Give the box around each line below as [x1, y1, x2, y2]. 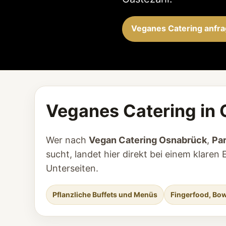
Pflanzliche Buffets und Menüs [52, 190, 157, 199]
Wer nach [46, 135, 89, 145]
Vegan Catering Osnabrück [89, 135, 207, 145]
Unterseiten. [46, 163, 98, 174]
